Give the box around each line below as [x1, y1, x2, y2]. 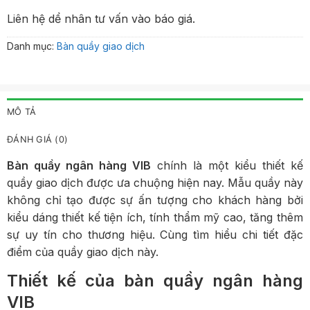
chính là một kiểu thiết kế [151, 158, 303, 173]
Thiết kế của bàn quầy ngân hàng [7, 271, 303, 291]
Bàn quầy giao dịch [57, 39, 145, 52]
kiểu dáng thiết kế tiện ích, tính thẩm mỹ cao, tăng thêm [7, 210, 303, 225]
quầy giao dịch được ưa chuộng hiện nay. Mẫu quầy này [7, 176, 303, 190]
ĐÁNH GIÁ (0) [7, 134, 69, 145]
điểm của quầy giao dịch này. [7, 245, 158, 259]
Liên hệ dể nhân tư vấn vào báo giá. [7, 11, 195, 26]
